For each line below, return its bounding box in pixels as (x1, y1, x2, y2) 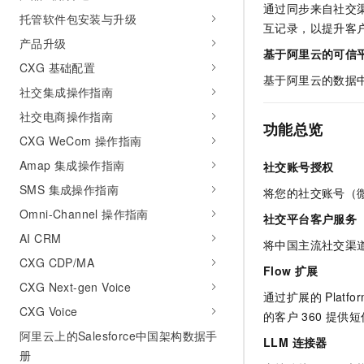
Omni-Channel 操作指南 (19, 206, 149, 222)
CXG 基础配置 (19, 59, 96, 76)
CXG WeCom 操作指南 (19, 132, 142, 149)
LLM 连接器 (263, 334, 327, 351)
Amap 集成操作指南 (19, 157, 125, 173)
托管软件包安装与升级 (19, 11, 136, 27)
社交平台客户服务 (263, 210, 357, 227)
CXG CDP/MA (19, 254, 94, 271)
